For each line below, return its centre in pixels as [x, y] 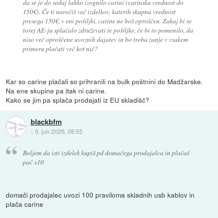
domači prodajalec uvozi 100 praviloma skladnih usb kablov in [100, 194]
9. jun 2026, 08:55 [59, 131]
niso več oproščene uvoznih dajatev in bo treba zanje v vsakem [105, 39]
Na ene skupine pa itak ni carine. [56, 90]
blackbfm [46, 122]
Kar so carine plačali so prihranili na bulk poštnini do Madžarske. [105, 81]
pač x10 [33, 162]
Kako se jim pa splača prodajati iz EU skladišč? [78, 100]
